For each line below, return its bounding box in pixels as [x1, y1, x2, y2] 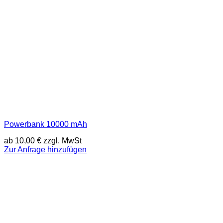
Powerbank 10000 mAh [4, 119, 87, 128]
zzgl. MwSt [41, 136, 82, 145]
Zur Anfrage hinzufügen [4, 145, 87, 154]
